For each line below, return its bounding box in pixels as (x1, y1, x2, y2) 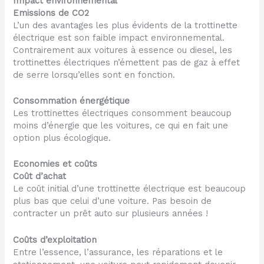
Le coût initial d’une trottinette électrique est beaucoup (13, 183, 246, 194)
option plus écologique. (13, 132, 111, 143)
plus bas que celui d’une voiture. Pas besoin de (13, 196, 212, 207)
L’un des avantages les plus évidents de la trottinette (13, 19, 238, 31)
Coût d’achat (13, 171, 67, 182)
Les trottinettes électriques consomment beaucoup (13, 107, 232, 118)
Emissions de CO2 (13, 7, 90, 18)
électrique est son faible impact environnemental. (13, 32, 225, 43)
